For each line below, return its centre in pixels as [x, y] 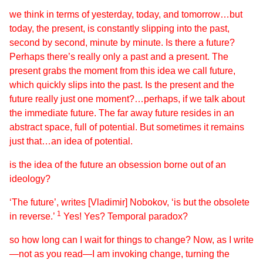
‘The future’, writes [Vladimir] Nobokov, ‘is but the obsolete [129, 202]
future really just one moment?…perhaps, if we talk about [127, 99]
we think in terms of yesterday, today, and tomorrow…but [126, 14]
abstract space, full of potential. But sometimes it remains [127, 127]
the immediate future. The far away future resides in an [122, 113]
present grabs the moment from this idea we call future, [122, 71]
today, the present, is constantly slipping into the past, [119, 28]
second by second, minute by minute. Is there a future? [122, 43]
